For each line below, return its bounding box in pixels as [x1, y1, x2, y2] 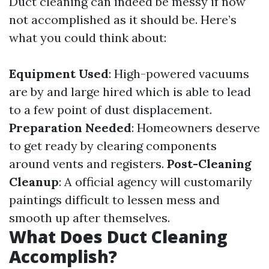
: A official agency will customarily [59, 174, 252, 189]
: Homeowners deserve [131, 120, 260, 135]
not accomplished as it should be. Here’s [9, 12, 237, 27]
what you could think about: [9, 30, 166, 45]
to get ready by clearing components [9, 138, 217, 153]
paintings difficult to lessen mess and [9, 192, 220, 207]
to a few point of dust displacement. [9, 102, 212, 117]
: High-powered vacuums [109, 66, 249, 81]
